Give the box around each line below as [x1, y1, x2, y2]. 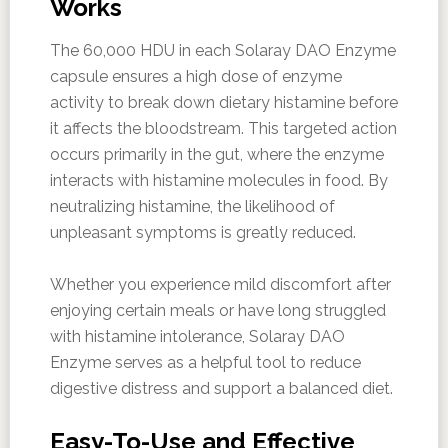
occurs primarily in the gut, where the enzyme [49, 145, 384, 165]
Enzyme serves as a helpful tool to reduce [49, 353, 361, 373]
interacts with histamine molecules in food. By [49, 171, 388, 191]
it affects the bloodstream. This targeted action [49, 119, 397, 139]
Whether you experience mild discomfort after [49, 275, 391, 295]
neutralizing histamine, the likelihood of [49, 197, 335, 217]
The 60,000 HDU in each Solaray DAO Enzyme [49, 41, 396, 61]
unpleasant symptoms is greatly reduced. [49, 223, 356, 243]
